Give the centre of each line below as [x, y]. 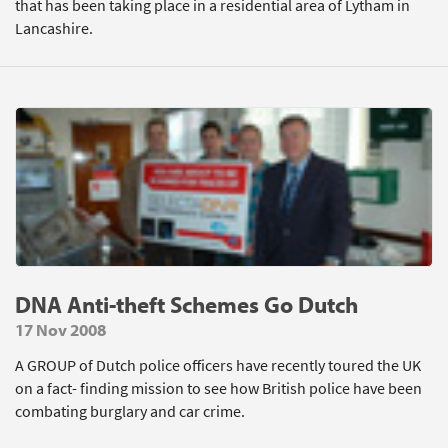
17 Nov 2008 [60, 329]
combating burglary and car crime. [130, 411]
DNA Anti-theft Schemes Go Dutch [186, 304]
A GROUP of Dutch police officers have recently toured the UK [218, 365]
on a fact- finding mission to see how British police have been [218, 388]
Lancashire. [54, 28]
